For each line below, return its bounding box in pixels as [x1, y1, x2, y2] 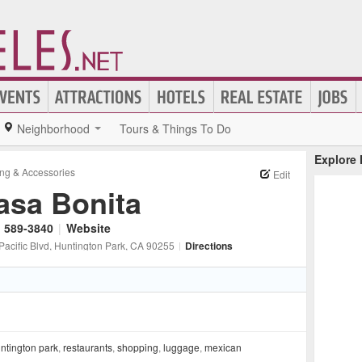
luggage [163, 340, 200, 354]
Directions [185, 238, 233, 253]
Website [66, 220, 111, 236]
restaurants [63, 340, 112, 354]
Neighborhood [17, 120, 90, 137]
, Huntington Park [49, 238, 125, 252]
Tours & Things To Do [120, 120, 231, 137]
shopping [117, 340, 158, 354]
